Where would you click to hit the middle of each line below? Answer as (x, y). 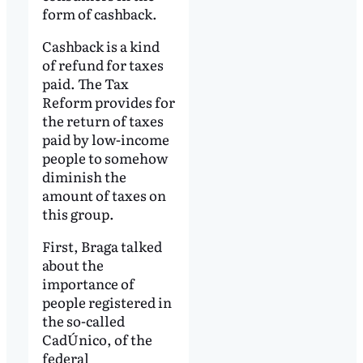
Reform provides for (108, 101)
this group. (78, 213)
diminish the (84, 176)
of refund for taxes (102, 64)
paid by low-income (105, 139)
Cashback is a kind (100, 45)
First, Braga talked (102, 246)
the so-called (83, 320)
